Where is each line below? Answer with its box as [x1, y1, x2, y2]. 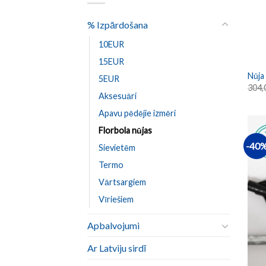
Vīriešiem [99, 194, 134, 205]
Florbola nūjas [99, 125, 152, 136]
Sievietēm [99, 142, 135, 153]
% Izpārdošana [87, 19, 148, 31]
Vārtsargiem [99, 177, 146, 188]
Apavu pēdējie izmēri [99, 108, 176, 119]
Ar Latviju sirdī [87, 242, 146, 254]
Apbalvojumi [87, 220, 140, 232]
